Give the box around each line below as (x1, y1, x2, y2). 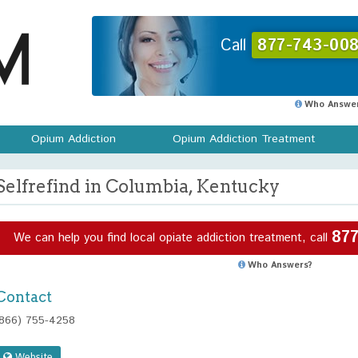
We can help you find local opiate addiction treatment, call (14, 229, 332, 246)
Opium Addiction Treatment (173, 131, 316, 147)
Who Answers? (247, 259, 312, 272)
